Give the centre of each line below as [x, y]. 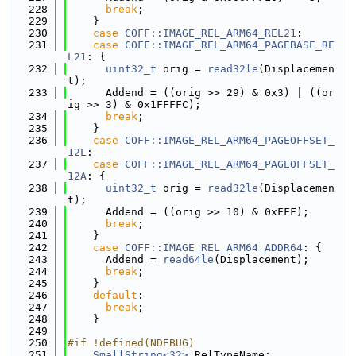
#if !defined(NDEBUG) [131, 343]
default [115, 295]
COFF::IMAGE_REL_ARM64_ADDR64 [214, 248]
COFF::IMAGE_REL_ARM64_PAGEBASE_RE [230, 45]
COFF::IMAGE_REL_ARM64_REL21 [211, 33]
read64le [188, 259]
